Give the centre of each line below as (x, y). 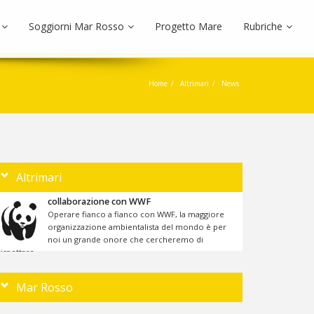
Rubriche (263, 26)
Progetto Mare (189, 26)
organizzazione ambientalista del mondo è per (137, 227)
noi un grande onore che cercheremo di (125, 239)
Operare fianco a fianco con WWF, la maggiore (136, 214)
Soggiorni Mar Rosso (76, 26)
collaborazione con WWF (99, 202)
